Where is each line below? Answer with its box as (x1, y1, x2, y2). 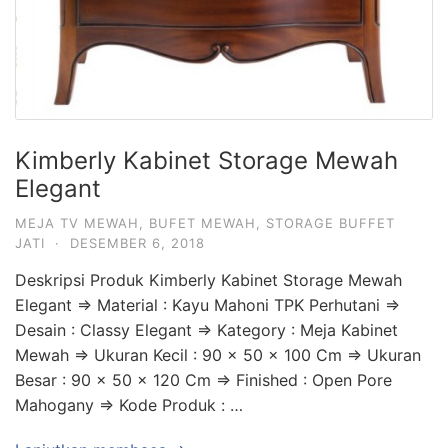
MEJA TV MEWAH (15, 215, 139, 231)
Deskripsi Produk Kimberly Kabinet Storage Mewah (15, 270, 402, 290)
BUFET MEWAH (149, 215, 256, 231)
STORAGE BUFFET (266, 215, 395, 231)
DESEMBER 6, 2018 (70, 235, 205, 251)
